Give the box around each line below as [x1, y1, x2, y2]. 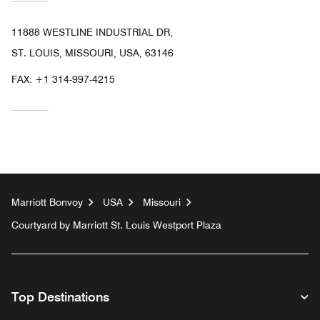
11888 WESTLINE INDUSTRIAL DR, [11, 26, 173, 39]
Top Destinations [11, 289, 109, 305]
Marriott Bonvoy [11, 196, 83, 209]
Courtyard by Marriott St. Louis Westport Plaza [11, 219, 221, 231]
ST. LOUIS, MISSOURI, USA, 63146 [11, 47, 174, 59]
